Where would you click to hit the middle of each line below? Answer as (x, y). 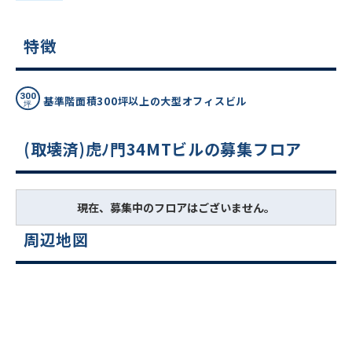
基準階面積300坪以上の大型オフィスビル (145, 101)
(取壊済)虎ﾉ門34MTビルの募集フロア (163, 149)
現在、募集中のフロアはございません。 (176, 208)
